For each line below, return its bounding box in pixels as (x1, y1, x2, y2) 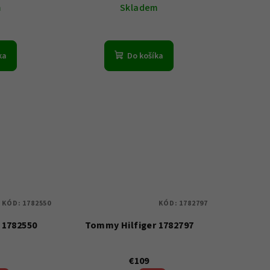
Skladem (120, 1, 159, 15)
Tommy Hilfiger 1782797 (84, 218, 194, 232)
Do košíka (127, 50, 164, 63)
